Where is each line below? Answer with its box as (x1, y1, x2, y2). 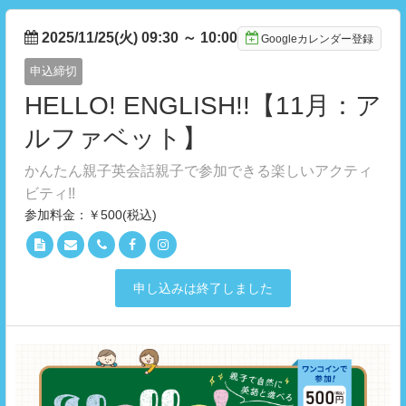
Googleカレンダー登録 (261, 33, 373, 45)
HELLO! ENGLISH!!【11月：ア (24, 92, 382, 120)
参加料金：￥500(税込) (24, 208, 157, 222)
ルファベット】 (24, 124, 208, 152)
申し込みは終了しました (133, 281, 273, 295)
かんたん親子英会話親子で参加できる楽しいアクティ (24, 163, 372, 179)
